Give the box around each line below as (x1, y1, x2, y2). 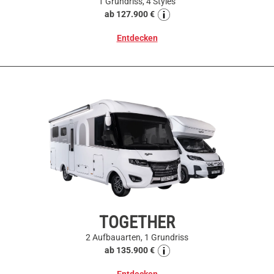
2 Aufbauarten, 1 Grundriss (86, 232, 188, 243)
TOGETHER (99, 212, 175, 233)
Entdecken (116, 33, 158, 43)
